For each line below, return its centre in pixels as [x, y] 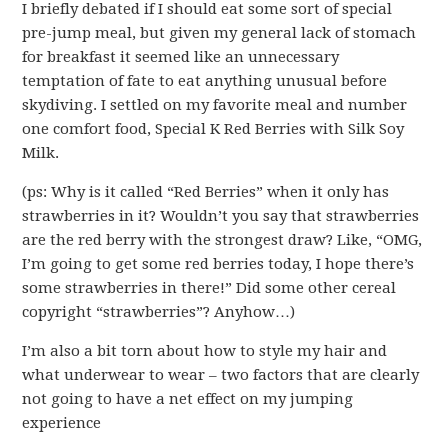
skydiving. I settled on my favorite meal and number [215, 105]
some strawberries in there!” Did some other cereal [209, 288]
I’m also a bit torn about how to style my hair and [205, 351]
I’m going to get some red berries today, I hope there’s [218, 264]
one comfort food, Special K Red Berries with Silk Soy [213, 129]
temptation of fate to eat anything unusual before [205, 81]
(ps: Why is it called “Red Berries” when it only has [206, 192]
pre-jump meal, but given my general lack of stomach [219, 33]
